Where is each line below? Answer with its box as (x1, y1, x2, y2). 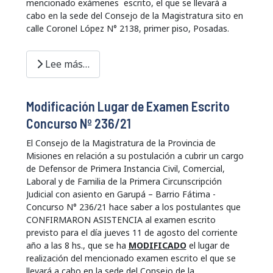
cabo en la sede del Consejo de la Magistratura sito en (26, 9, 243, 21)
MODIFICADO (128, 239, 186, 251)
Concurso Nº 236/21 (26, 115, 131, 131)
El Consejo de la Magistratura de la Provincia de (26, 136, 216, 149)
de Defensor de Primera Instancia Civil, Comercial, (26, 162, 225, 174)
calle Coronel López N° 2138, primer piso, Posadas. (26, 22, 229, 34)
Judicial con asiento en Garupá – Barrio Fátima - (26, 188, 216, 200)
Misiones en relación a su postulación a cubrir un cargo (26, 149, 244, 161)
